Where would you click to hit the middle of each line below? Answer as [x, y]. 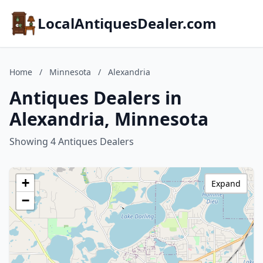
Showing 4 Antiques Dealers [72, 141]
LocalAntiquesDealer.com [127, 23]
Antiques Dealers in [96, 98]
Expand [226, 183]
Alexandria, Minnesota [109, 119]
